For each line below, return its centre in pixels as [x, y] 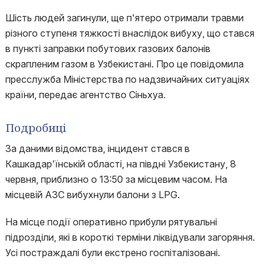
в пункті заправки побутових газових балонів [108, 49]
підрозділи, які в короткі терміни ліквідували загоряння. [130, 237]
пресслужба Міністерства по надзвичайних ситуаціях [127, 79]
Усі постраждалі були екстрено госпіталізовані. [112, 253]
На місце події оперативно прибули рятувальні [111, 222]
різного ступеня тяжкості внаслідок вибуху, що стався [130, 33]
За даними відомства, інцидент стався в [97, 148]
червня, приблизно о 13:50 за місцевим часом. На [116, 179]
